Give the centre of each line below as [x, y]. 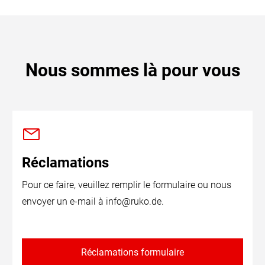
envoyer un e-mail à [64, 201]
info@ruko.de [134, 201]
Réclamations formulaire [132, 252]
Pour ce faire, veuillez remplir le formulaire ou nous [127, 185]
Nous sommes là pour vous [132, 70]
